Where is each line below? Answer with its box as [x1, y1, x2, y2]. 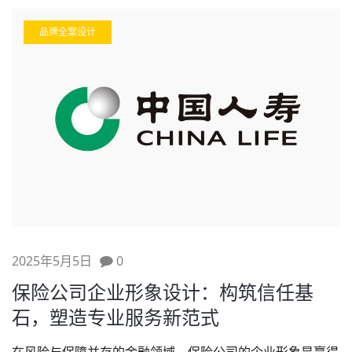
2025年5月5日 [12, 252, 92, 270]
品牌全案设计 [39, 24, 96, 38]
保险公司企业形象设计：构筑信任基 [12, 279, 313, 306]
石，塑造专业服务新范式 [12, 304, 219, 331]
